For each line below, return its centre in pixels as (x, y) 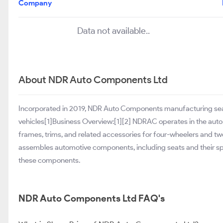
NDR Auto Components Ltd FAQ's (92, 198)
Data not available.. (113, 31)
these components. (49, 160)
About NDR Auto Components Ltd (93, 80)
